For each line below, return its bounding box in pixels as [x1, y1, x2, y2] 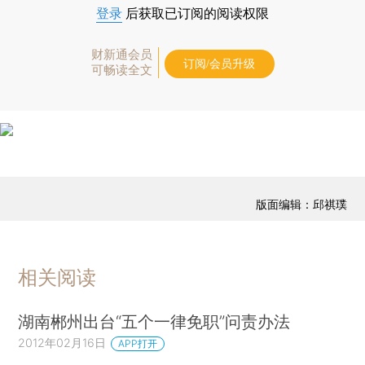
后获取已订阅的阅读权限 [122, 6, 269, 20]
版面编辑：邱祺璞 [255, 197, 347, 212]
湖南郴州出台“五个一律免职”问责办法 [18, 310, 291, 332]
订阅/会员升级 [183, 57, 255, 70]
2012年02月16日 [18, 335, 107, 350]
